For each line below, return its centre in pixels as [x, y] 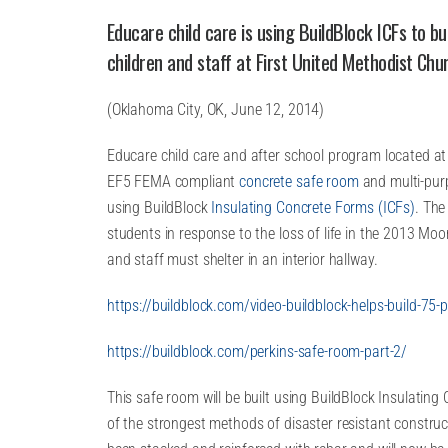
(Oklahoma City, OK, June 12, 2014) [215, 109]
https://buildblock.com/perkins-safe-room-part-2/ [257, 351]
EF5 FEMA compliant [173, 181]
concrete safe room [299, 181]
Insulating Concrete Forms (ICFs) [313, 207]
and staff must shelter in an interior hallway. [242, 259]
